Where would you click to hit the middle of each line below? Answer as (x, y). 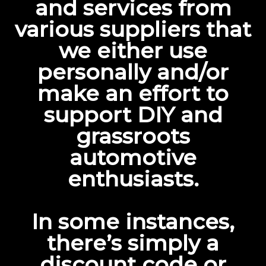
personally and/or (133, 72)
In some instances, (133, 221)
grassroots (133, 136)
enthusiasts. (133, 179)
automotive (133, 157)
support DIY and (133, 115)
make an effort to (133, 93)
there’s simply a (133, 243)
